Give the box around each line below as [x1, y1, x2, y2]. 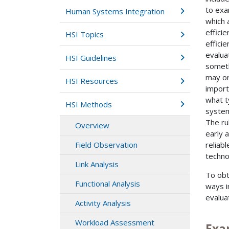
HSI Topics [65, 29, 104, 40]
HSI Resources [65, 76, 119, 86]
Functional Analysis [75, 178, 140, 189]
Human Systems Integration [65, 6, 165, 16]
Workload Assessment [75, 217, 154, 228]
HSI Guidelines [65, 52, 117, 63]
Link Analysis [75, 159, 119, 170]
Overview [75, 120, 109, 131]
